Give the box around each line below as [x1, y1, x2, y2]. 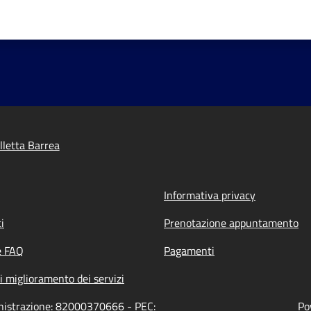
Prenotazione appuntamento [164, 215, 299, 231]
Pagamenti [164, 242, 215, 259]
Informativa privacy [164, 187, 255, 203]
